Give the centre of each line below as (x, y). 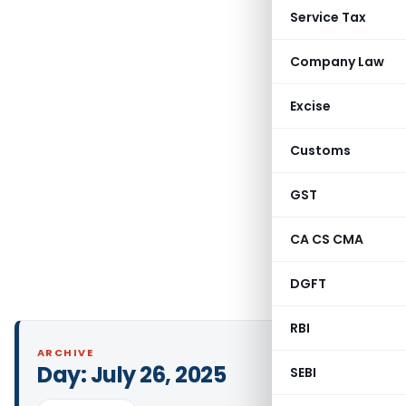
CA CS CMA (327, 239)
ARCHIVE (66, 353)
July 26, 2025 (158, 375)
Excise (310, 106)
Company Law (337, 62)
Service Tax (328, 17)
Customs (320, 150)
